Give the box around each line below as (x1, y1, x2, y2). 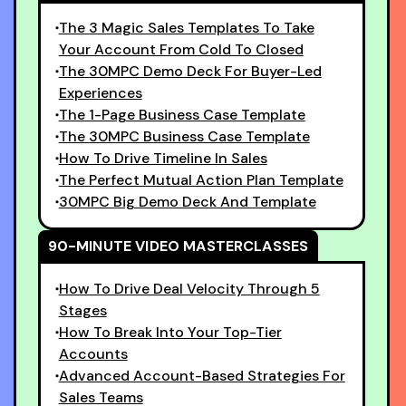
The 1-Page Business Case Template (58, 105, 305, 124)
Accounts (58, 343, 128, 363)
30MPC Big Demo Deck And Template (58, 192, 316, 211)
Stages (58, 300, 107, 320)
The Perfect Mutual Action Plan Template (58, 170, 343, 189)
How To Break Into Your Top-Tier (58, 322, 282, 342)
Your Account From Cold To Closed (58, 40, 304, 59)
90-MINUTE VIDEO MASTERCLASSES (47, 237, 309, 256)
